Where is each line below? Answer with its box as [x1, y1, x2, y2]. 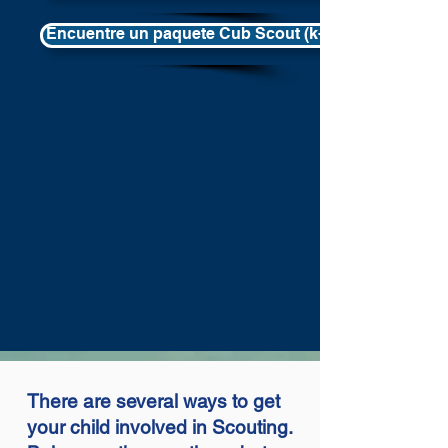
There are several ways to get [27, 390, 280, 412]
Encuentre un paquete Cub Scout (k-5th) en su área [46, 24, 435, 43]
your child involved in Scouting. [27, 416, 292, 438]
